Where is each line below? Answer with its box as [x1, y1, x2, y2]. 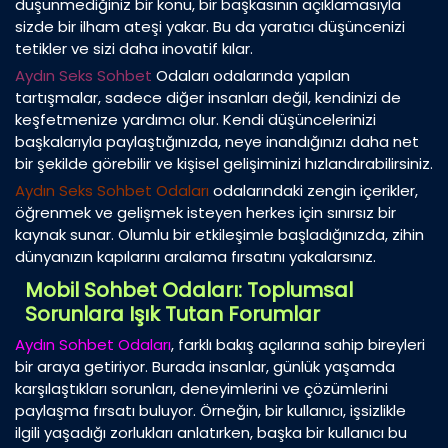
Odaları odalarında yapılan [152, 65, 350, 87]
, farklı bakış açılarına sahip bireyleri [171, 334, 425, 356]
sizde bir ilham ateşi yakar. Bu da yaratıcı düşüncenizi [15, 16, 405, 38]
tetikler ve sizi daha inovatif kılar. [15, 38, 253, 60]
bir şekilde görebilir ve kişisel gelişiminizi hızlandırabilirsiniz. [15, 153, 433, 175]
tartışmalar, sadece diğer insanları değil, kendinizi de [15, 87, 401, 109]
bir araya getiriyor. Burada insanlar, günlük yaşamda [15, 356, 395, 378]
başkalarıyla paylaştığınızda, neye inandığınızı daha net [15, 131, 419, 153]
